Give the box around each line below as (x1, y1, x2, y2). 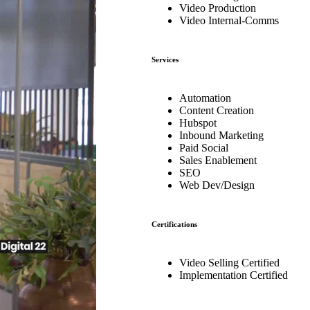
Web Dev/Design (179, 179, 255, 191)
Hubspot (179, 116, 217, 129)
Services (152, 55, 179, 64)
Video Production (179, 1, 256, 14)
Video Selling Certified (179, 256, 280, 268)
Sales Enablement (179, 154, 257, 166)
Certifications (152, 219, 197, 228)
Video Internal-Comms (179, 14, 279, 26)
